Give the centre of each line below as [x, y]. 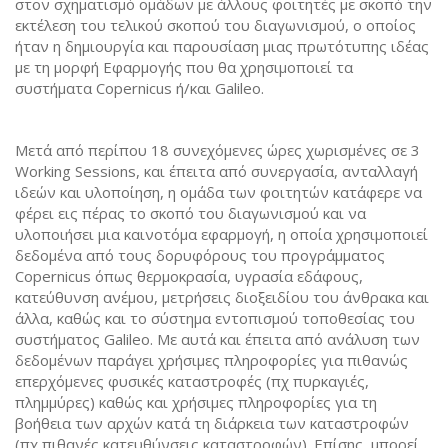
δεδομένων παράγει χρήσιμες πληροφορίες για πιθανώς [211, 359]
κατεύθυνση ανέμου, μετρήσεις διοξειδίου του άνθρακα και [222, 296]
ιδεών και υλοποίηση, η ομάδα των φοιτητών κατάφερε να [218, 191]
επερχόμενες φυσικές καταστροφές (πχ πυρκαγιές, [192, 380]
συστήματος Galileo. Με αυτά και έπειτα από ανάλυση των [217, 338]
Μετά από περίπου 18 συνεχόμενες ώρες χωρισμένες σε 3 [217, 149]
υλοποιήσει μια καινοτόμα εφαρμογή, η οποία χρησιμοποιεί [221, 233]
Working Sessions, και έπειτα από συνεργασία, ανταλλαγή [216, 170]
